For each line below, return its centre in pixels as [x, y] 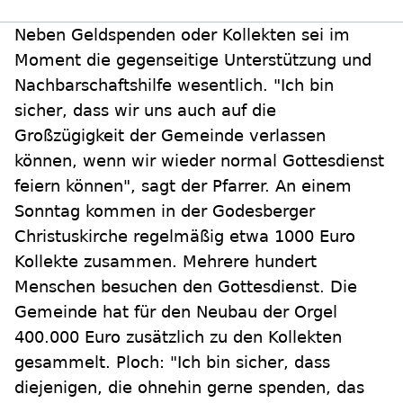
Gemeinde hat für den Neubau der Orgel [176, 312]
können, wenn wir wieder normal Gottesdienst [199, 161]
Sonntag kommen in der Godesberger [165, 211]
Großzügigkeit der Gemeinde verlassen [170, 136]
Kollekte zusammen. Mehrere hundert [166, 262]
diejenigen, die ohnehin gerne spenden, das [189, 388]
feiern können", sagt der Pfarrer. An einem [183, 186]
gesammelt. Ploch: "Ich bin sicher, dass [172, 363]
